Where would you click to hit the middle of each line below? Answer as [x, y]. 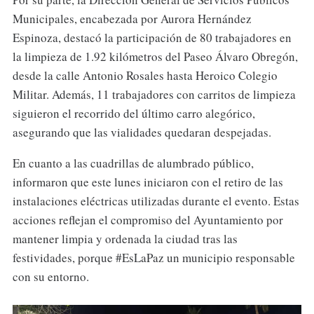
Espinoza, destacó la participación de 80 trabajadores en [152, 37]
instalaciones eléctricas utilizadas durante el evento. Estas [156, 201]
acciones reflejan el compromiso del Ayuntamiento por [148, 220]
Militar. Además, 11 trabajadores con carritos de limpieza [154, 94]
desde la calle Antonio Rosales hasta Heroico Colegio [145, 75]
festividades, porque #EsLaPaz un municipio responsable [153, 258]
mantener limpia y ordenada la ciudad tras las [125, 239]
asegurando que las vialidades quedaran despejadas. [142, 132]
